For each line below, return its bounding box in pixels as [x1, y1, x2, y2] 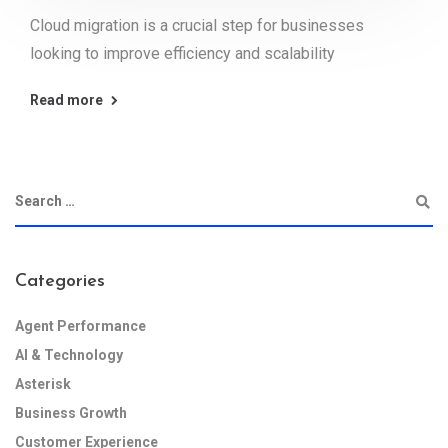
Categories [15, 272, 105, 292]
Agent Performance [15, 318, 146, 335]
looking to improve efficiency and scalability [30, 44, 335, 64]
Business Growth [15, 405, 127, 422]
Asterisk [15, 376, 71, 393]
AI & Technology [15, 347, 123, 364]
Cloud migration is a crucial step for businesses [30, 16, 364, 36]
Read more [30, 92, 103, 109]
